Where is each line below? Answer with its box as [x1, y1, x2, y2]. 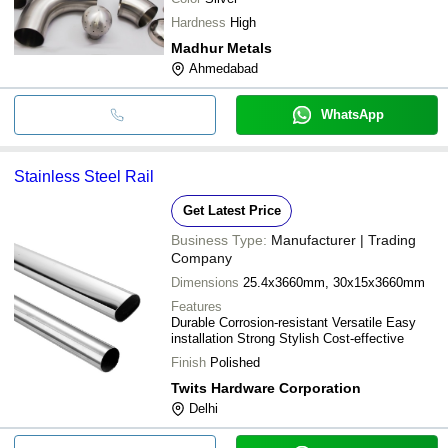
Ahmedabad [189, 60, 258, 76]
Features [171, 298, 222, 314]
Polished [210, 354, 260, 370]
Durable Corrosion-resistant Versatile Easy [171, 314, 416, 330]
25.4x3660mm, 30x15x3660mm [243, 274, 425, 290]
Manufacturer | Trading [271, 231, 416, 248]
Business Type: [171, 231, 267, 248]
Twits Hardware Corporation [171, 379, 361, 396]
